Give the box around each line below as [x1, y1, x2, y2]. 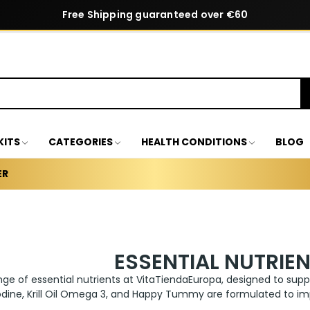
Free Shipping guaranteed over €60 [62, 8, 248, 21]
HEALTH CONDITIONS [140, 134, 247, 149]
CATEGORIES [48, 134, 113, 149]
